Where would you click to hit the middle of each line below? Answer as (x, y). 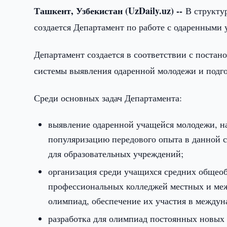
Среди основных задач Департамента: (108, 98)
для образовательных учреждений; (116, 154)
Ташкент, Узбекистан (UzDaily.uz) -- (110, 11)
